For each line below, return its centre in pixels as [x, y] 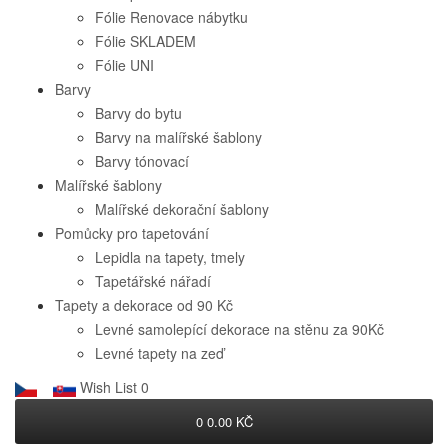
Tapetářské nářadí [153, 281]
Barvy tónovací [142, 161]
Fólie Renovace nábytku [171, 17]
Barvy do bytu [138, 113]
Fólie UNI [124, 65]
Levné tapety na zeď [159, 353]
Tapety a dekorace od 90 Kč [144, 305]
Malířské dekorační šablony [182, 209]
